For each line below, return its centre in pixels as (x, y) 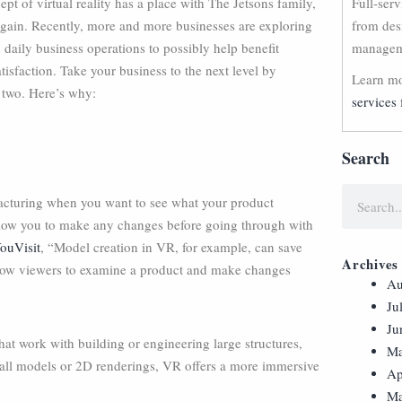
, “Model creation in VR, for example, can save (171, 247)
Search (366, 158)
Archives (370, 264)
